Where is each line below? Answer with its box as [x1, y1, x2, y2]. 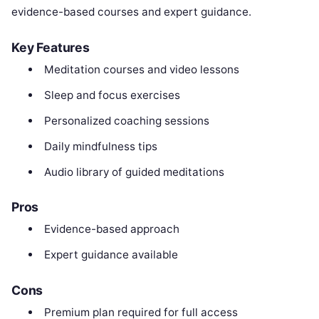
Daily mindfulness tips [43, 139, 157, 153]
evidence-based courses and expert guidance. [11, 4, 251, 19]
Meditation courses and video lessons [43, 62, 239, 76]
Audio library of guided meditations [43, 164, 224, 179]
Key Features [11, 39, 90, 55]
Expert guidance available [43, 248, 178, 262]
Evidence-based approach [43, 222, 179, 236]
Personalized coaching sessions [43, 113, 209, 127]
